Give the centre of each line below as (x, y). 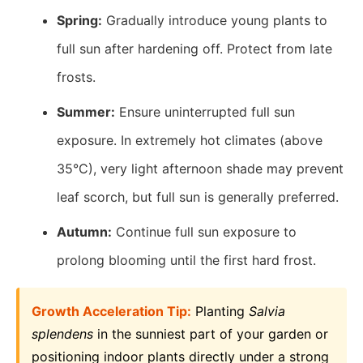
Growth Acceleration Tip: (111, 311)
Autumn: (84, 232)
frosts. (76, 77)
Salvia (267, 311)
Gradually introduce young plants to (215, 20)
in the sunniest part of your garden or (211, 334)
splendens (62, 334)
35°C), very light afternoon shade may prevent (200, 169)
